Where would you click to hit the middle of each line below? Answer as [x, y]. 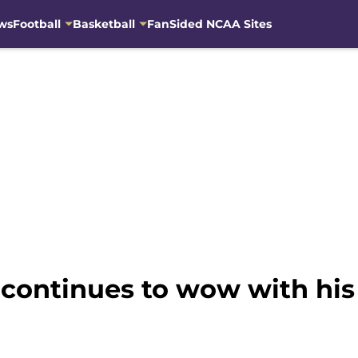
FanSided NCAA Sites [209, 24]
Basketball [103, 24]
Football [36, 24]
